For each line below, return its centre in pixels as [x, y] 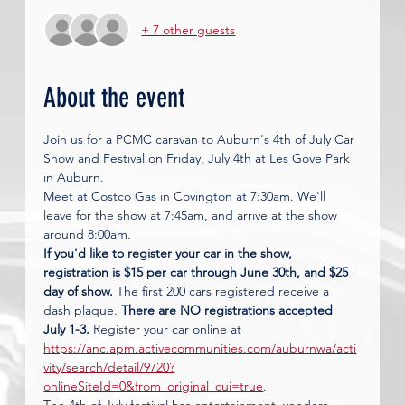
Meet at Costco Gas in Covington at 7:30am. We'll [187, 196]
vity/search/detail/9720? [109, 367]
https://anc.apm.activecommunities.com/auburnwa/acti [200, 348]
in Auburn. [76, 177]
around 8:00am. [89, 234]
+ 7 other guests [188, 29]
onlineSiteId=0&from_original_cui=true [154, 386]
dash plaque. [83, 310]
